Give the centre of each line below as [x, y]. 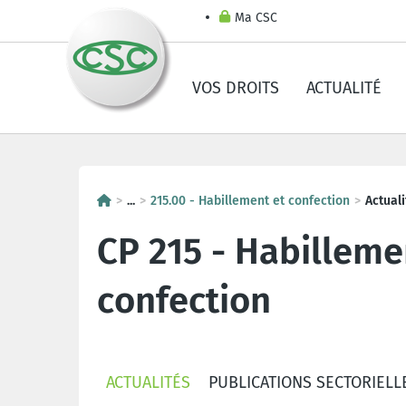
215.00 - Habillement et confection [250, 201]
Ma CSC [256, 18]
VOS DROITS [236, 88]
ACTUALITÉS [148, 382]
